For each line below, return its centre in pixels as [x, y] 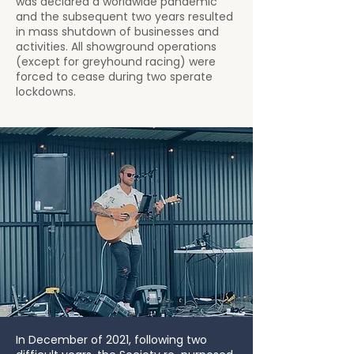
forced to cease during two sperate [114, 77]
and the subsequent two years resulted [124, 17]
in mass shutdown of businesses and [117, 32]
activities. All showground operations [116, 47]
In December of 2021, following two [111, 340]
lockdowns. [46, 92]
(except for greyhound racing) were [116, 62]
